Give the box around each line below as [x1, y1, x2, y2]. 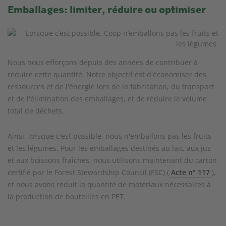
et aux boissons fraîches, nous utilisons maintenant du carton [8, 155, 217, 165]
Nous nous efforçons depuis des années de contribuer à [8, 58, 198, 67]
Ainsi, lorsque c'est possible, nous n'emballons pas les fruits [8, 131, 211, 141]
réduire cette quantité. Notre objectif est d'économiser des [8, 70, 206, 79]
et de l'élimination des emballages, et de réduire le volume [8, 94, 207, 103]
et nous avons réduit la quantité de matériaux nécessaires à [8, 180, 211, 189]
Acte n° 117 [171, 167, 210, 177]
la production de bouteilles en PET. [8, 192, 126, 201]
